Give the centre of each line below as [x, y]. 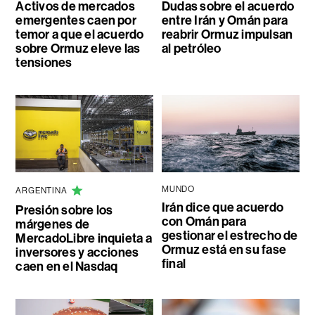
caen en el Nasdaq [67, 266]
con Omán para [204, 221]
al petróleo [191, 48]
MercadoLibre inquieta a [84, 238]
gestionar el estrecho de [230, 235]
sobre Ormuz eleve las [78, 48]
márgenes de [53, 224]
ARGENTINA [41, 190]
